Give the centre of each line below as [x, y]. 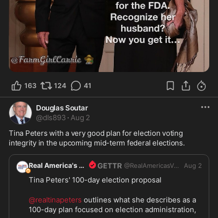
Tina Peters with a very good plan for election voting [96, 133]
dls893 [54, 117]
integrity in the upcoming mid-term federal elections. [97, 143]
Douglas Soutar [62, 108]
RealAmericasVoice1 [152, 166]
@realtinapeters [55, 200]
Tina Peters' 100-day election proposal [95, 180]
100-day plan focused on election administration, [112, 210]
